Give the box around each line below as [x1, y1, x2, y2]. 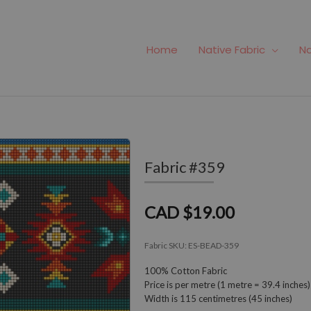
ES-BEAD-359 [188, 239, 239, 251]
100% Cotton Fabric [144, 264, 227, 276]
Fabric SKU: [144, 239, 188, 251]
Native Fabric [199, 42, 265, 58]
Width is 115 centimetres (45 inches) [144, 292, 292, 304]
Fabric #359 [144, 157, 225, 176]
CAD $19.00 [144, 201, 235, 222]
